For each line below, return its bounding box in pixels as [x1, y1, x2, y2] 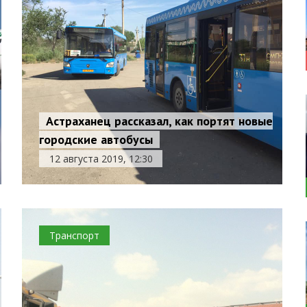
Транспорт [49, 229, 100, 242]
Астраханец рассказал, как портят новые [46, 113, 273, 129]
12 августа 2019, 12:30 [49, 152, 153, 165]
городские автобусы [39, 132, 153, 147]
